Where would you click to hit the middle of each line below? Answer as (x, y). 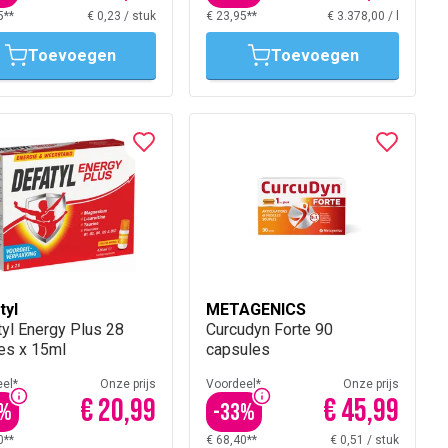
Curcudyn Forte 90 (269, 329)
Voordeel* (233, 384)
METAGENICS (256, 309)
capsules (238, 349)
